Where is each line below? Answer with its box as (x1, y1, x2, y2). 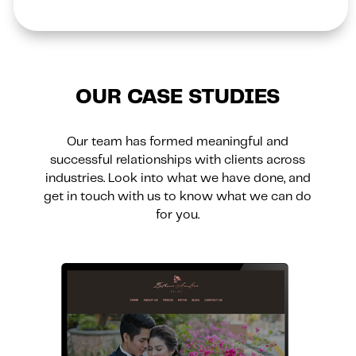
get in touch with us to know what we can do (44, 190, 312, 203)
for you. (156, 208, 200, 221)
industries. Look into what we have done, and (44, 172, 311, 184)
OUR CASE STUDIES (75, 87, 281, 107)
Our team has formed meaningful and (67, 135, 289, 148)
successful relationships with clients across (50, 153, 306, 166)
